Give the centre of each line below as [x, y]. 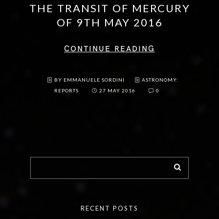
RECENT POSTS [109, 208]
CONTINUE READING [109, 49]
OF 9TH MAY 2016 [109, 22]
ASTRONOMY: [160, 80]
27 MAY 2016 [117, 91]
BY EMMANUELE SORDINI [90, 80]
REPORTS [66, 91]
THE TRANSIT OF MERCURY [109, 8]
